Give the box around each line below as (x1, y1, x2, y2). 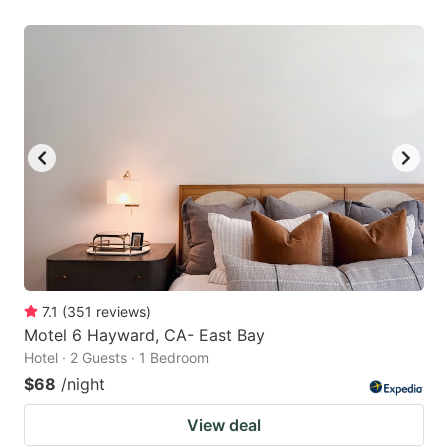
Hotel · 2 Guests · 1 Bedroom (24, 349, 209, 367)
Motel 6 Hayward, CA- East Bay (24, 325, 265, 346)
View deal (187, 415, 261, 436)
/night (61, 374, 105, 395)
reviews (96, 303, 146, 321)
